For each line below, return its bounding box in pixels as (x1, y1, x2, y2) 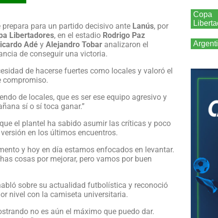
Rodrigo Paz (103, 30, 145, 40)
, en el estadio (54, 30, 103, 40)
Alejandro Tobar (46, 39, 102, 49)
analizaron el (102, 39, 148, 49)
